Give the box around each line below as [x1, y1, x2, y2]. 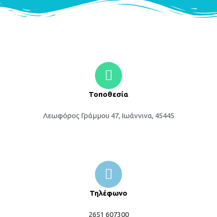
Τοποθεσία [89, 90, 128, 99]
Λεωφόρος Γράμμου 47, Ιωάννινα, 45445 [43, 111, 174, 120]
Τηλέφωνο [90, 189, 127, 198]
